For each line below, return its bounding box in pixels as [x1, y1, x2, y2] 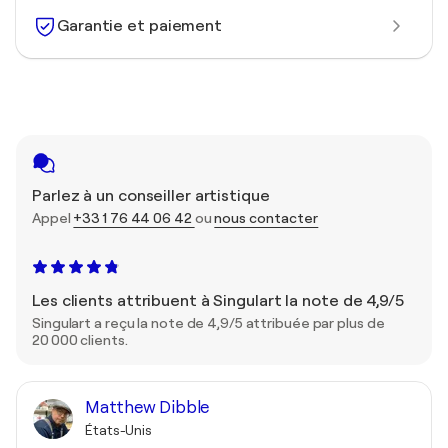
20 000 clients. [32, 332, 128, 348]
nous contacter [214, 210, 319, 226]
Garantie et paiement [57, 16, 222, 35]
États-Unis [85, 422, 152, 438]
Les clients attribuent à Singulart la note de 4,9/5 [32, 292, 404, 310]
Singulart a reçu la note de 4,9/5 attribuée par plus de [32, 315, 385, 331]
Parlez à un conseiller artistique [32, 187, 270, 205]
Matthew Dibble [85, 398, 210, 417]
